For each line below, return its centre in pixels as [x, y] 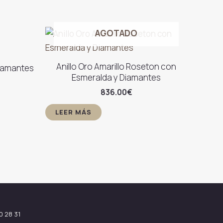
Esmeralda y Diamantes [116, 78]
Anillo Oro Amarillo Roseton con [116, 67]
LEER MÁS [73, 112]
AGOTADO [116, 33]
